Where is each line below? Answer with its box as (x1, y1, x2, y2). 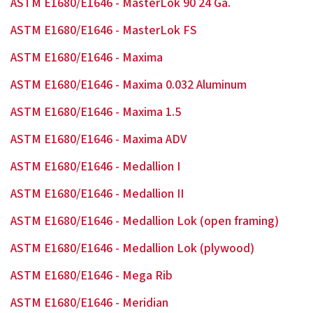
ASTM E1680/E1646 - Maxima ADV (10, 131, 187, 148)
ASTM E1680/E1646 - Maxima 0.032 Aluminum (10, 76, 247, 94)
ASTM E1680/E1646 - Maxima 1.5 (10, 103, 181, 121)
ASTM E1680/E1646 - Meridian (10, 294, 168, 312)
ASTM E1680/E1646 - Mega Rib (10, 267, 173, 284)
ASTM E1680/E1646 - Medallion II (10, 185, 184, 203)
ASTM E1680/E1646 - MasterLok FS (10, 22, 197, 39)
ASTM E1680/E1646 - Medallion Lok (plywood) (10, 240, 254, 257)
